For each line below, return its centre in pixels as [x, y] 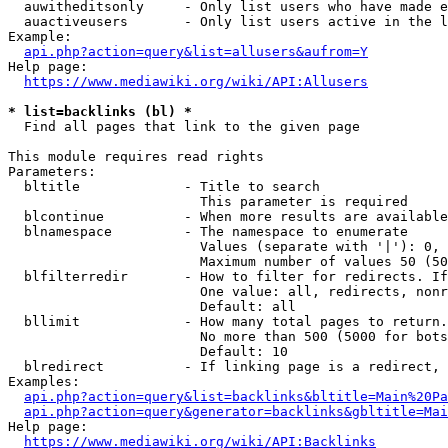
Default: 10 [148, 351]
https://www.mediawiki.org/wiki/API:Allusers [196, 81]
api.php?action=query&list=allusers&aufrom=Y [196, 51]
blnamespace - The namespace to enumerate [208, 231]
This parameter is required [208, 201]
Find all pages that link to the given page [184, 126]
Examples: [44, 381]
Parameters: [52, 171]
